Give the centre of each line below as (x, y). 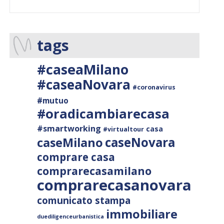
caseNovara (140, 142)
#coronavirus (154, 87)
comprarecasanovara (114, 185)
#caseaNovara (84, 85)
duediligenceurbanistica (71, 217)
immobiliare (142, 214)
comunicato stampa (84, 200)
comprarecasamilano (94, 171)
